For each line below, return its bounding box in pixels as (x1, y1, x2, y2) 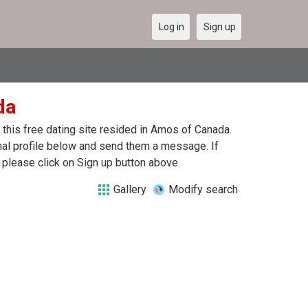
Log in (159, 21, 184, 32)
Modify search (168, 183, 238, 196)
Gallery (113, 183, 146, 196)
